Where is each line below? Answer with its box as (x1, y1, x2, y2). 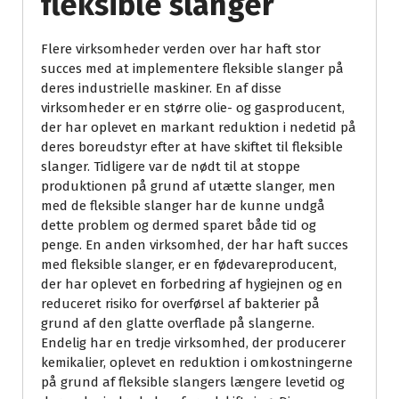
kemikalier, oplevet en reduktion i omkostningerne (41, 354, 353, 370)
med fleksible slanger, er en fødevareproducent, (41, 256, 337, 273)
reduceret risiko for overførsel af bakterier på (41, 295, 320, 312)
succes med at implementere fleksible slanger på (41, 60, 344, 77)
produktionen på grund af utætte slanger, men (41, 177, 336, 194)
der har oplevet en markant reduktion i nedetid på (41, 118, 356, 135)
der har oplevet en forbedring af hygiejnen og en (41, 275, 343, 292)
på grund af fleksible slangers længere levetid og (41, 373, 345, 390)
